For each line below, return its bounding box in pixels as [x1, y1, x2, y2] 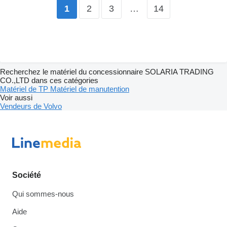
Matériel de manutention [50, 85, 129, 94]
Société [12, 171, 41, 180]
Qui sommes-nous [12, 190, 74, 199]
